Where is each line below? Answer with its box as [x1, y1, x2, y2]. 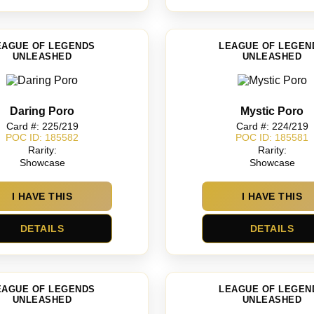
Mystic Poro [240, 104, 303, 117]
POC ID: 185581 [235, 132, 308, 144]
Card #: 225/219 [6, 120, 78, 132]
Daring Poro [10, 104, 74, 117]
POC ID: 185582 [6, 132, 78, 144]
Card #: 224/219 [235, 120, 308, 132]
